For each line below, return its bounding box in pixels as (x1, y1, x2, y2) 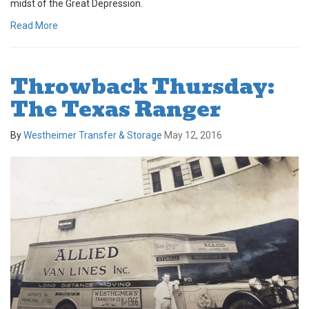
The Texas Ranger (10, 92, 221, 126)
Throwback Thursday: (10, 69, 275, 103)
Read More (10, 19, 58, 31)
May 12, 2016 (164, 129, 222, 141)
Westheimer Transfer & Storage (23, 129, 162, 141)
